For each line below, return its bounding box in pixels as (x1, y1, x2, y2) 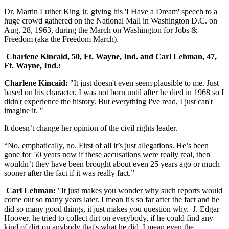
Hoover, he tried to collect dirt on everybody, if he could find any (4, 214, 213, 223)
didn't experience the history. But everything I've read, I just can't (4, 97, 213, 106)
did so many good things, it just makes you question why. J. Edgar (4, 204, 219, 214)
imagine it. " (4, 106, 43, 116)
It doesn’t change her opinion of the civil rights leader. (4, 124, 177, 133)
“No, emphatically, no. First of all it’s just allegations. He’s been (4, 141, 209, 150)
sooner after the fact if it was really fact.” (4, 169, 134, 178)
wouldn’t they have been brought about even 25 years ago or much (4, 159, 220, 169)
